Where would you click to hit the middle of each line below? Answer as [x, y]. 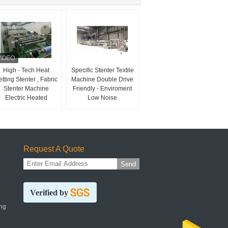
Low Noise [102, 98]
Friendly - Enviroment [102, 89]
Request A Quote [54, 149]
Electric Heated [26, 98]
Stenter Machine [26, 89]
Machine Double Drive [102, 79]
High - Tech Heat [26, 70]
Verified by [49, 192]
